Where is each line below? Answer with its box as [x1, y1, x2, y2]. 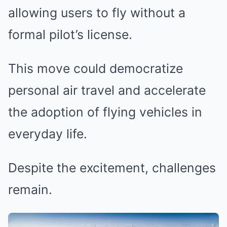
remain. [8, 182, 52, 197]
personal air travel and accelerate [8, 83, 206, 98]
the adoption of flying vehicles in [8, 104, 202, 120]
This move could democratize [8, 61, 183, 76]
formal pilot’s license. [8, 27, 132, 42]
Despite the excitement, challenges [8, 160, 216, 175]
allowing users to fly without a [8, 5, 185, 20]
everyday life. [8, 126, 87, 141]
